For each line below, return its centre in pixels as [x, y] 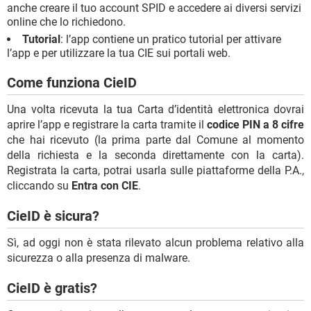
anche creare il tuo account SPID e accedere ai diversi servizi [154, 8]
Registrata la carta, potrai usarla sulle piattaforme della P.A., [155, 171]
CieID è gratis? [52, 288]
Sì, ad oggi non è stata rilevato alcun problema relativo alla [155, 243]
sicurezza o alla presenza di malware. [99, 258]
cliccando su [39, 186]
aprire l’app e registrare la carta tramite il [107, 125]
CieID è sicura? [53, 216]
